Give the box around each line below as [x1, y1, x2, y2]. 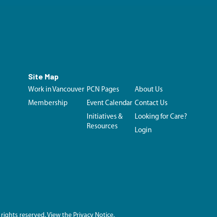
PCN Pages [86, 86, 119, 94]
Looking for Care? [134, 113, 187, 121]
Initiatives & [86, 113, 123, 121]
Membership [28, 100, 68, 108]
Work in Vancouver [28, 86, 85, 94]
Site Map [28, 72, 59, 81]
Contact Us [134, 100, 168, 108]
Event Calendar [86, 100, 132, 108]
